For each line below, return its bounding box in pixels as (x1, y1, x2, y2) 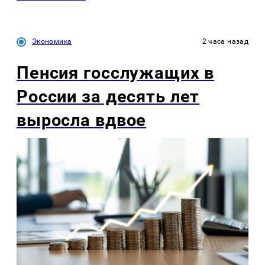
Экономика (32, 37, 72, 46)
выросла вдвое (17, 109, 147, 130)
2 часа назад (202, 37, 248, 46)
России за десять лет (17, 86, 200, 106)
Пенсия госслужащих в (17, 62, 215, 83)
